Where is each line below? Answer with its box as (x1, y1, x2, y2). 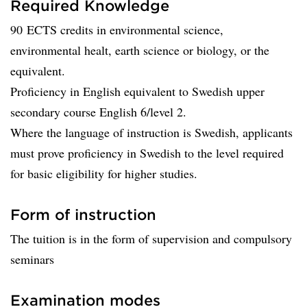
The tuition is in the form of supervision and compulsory (10, 230, 292, 247)
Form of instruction (10, 206, 156, 223)
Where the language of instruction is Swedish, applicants (10, 124, 293, 140)
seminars (10, 251, 54, 267)
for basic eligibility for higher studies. (10, 165, 197, 182)
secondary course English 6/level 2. (10, 103, 191, 120)
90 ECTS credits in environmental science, (10, 21, 223, 38)
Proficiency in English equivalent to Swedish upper (10, 83, 265, 99)
